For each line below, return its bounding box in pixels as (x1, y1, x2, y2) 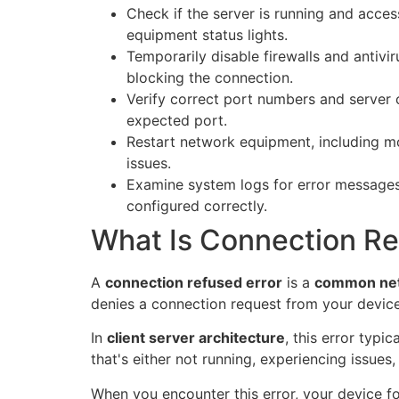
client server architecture (107, 329, 285, 347)
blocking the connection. (126, 68, 293, 86)
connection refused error (105, 273, 282, 291)
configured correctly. (126, 196, 267, 215)
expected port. (126, 110, 227, 129)
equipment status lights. (126, 25, 288, 44)
